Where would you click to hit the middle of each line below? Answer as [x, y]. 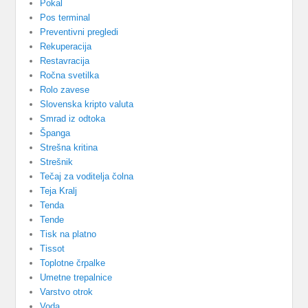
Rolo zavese [65, 90]
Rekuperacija [66, 47]
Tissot [53, 249]
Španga [55, 133]
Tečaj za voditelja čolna [87, 177]
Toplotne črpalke [73, 263]
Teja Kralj [59, 191]
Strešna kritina [69, 148]
